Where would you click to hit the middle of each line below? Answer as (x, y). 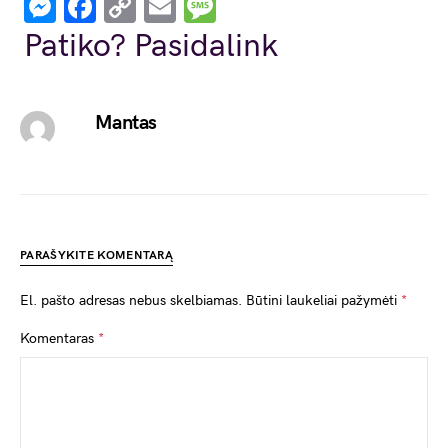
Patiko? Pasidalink (151, 46)
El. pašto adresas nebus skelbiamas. (131, 300)
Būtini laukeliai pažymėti (323, 300)
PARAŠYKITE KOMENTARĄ (96, 255)
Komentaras (59, 338)
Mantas (125, 122)
